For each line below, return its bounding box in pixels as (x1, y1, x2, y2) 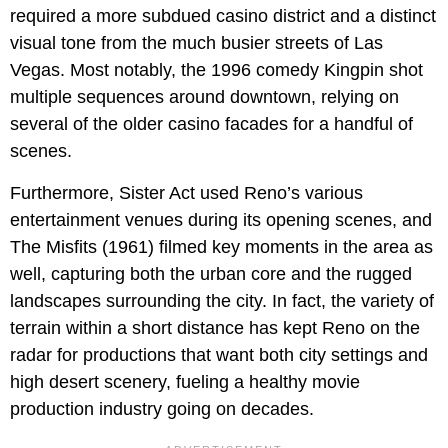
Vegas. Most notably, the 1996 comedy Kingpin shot (10, 59, 423, 80)
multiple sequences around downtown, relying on (10, 86, 399, 107)
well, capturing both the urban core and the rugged (10, 263, 412, 284)
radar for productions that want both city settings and (10, 344, 428, 365)
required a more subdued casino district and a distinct (10, 5, 436, 26)
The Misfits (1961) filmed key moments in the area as (10, 236, 433, 257)
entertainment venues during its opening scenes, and (10, 209, 432, 230)
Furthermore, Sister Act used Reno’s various (10, 182, 363, 203)
